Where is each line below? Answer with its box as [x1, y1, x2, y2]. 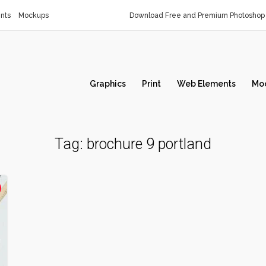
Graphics [90, 79, 126, 88]
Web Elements [177, 79, 236, 88]
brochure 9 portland [87, 135, 211, 153]
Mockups [18, 11, 49, 20]
